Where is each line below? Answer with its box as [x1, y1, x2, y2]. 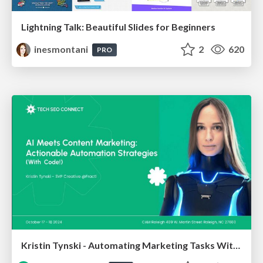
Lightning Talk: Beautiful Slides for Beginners [21, 21, 215, 32]
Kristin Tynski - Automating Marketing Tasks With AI [233, 240, 240, 251]
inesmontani [32, 43, 90, 55]
